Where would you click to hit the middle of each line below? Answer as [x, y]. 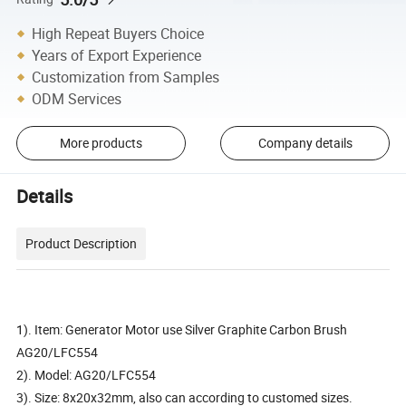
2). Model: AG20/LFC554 [87, 374]
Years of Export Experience [117, 55]
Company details [305, 143]
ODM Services [77, 98]
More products [101, 143]
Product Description [82, 243]
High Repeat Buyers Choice [118, 33]
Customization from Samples [126, 77]
